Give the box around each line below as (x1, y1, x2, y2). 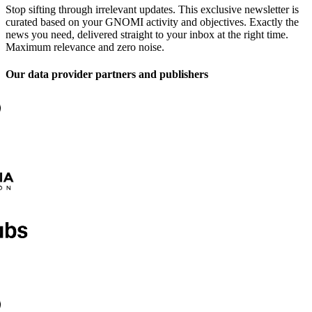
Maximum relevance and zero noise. (6, 41, 164, 53)
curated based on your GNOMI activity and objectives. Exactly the (6, 16, 299, 28)
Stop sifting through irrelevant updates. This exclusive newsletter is (6, 3, 299, 15)
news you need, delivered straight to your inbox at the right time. (6, 29, 288, 40)
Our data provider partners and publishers (6, 68, 208, 81)
